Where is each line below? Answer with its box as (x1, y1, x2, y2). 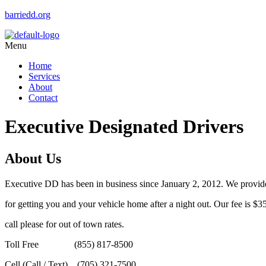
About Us (5, 150, 61, 166)
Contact (28, 93, 58, 103)
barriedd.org (5, 9, 50, 20)
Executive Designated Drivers (5, 116, 243, 138)
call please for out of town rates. (5, 218, 124, 229)
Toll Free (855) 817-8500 (5, 239, 133, 249)
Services (28, 71, 60, 81)
